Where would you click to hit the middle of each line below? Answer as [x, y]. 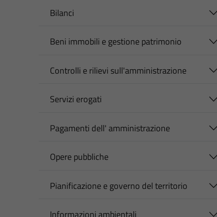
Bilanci [62, 13]
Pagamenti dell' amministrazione [110, 128]
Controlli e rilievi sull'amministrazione [118, 70]
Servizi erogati [76, 99]
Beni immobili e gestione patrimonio [116, 42]
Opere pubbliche [79, 157]
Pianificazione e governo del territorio [118, 186]
